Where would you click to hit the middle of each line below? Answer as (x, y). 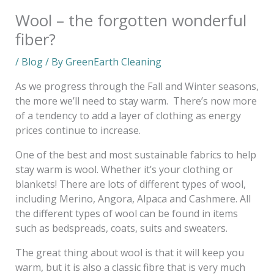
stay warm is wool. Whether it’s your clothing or (124, 169)
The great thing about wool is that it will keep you (129, 252)
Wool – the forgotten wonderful (131, 20)
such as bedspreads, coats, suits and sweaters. (121, 228)
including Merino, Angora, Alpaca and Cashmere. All (133, 198)
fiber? (35, 39)
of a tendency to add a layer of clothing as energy (128, 115)
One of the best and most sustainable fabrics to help (135, 154)
